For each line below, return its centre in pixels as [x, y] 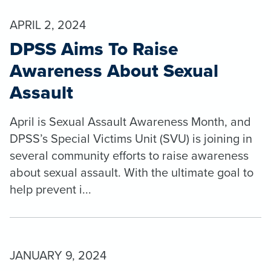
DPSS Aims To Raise [94, 48]
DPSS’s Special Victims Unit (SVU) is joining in [131, 138]
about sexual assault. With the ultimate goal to [132, 172]
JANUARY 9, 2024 [58, 255]
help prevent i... [51, 189]
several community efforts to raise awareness [129, 155]
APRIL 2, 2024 [48, 24]
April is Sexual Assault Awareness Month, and [130, 121]
